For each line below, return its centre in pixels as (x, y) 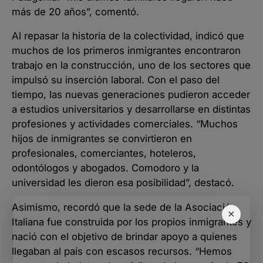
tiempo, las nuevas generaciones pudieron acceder (131, 95)
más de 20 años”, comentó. (75, 11)
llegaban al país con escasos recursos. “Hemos (122, 252)
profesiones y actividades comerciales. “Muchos (125, 124)
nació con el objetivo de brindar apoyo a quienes (124, 237)
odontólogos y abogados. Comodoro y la (105, 168)
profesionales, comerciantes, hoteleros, (104, 154)
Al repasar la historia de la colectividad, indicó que (128, 36)
